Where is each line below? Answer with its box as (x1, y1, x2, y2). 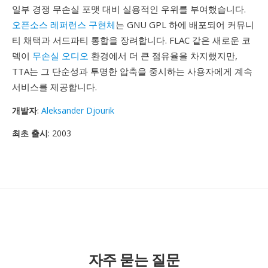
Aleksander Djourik (41, 105, 114, 116)
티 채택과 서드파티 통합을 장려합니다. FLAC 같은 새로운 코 (12, 34, 251, 46)
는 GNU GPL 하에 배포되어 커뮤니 (115, 19, 254, 31)
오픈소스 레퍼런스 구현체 (12, 19, 115, 31)
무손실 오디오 (32, 50, 89, 62)
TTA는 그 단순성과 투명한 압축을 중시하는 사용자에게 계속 (12, 65, 252, 77)
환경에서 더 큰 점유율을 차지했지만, (89, 50, 237, 62)
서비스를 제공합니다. (12, 81, 97, 93)
